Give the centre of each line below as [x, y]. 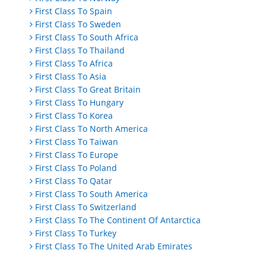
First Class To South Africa [87, 37]
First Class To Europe [77, 155]
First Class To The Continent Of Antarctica [118, 220]
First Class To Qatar [74, 181]
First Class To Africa [74, 64]
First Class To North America [91, 129]
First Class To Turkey [76, 233]
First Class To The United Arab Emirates [114, 246]
